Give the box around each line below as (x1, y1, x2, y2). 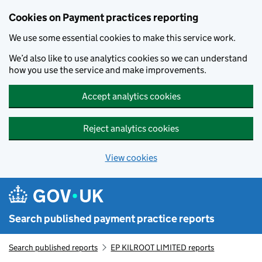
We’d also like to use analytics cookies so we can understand (9, 53, 247, 64)
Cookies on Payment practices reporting (9, 11, 198, 24)
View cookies (105, 152, 157, 163)
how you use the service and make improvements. (9, 64, 206, 75)
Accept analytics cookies (81, 91, 181, 102)
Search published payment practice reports (9, 212, 215, 225)
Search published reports (9, 242, 98, 253)
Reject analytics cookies (83, 123, 179, 134)
